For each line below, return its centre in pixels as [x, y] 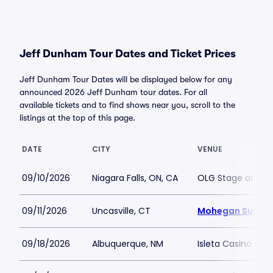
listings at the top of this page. [77, 118]
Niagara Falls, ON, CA [135, 178]
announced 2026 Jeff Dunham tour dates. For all [113, 92]
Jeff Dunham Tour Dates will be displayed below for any [126, 79]
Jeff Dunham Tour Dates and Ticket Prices [128, 54]
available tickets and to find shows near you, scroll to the [127, 105]
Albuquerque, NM [128, 244]
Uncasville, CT [121, 211]
